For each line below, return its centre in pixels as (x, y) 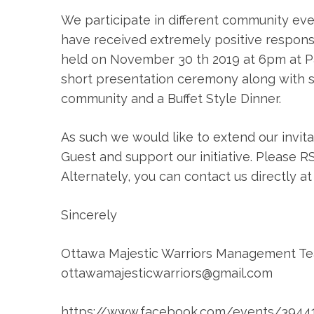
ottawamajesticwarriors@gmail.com (167, 273)
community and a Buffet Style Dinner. (171, 98)
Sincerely (89, 215)
